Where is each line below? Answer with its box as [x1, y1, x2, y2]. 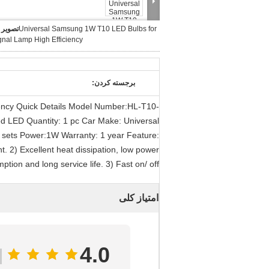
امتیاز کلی [119, 193, 159, 203]
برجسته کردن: [92, 79, 135, 87]
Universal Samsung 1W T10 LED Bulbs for [19, 25, 157, 33]
